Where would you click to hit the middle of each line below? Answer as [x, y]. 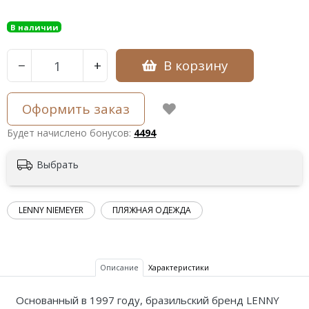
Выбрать [58, 164]
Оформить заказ [76, 109]
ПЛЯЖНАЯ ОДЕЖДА [151, 210]
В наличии [34, 27]
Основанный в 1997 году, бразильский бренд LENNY [147, 300]
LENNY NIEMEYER [51, 210]
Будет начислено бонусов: [70, 133]
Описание [119, 268]
